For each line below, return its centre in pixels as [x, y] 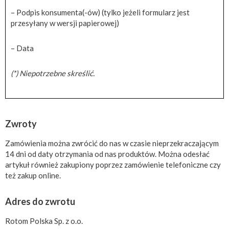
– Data [22, 48]
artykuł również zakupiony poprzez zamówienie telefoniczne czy [113, 164]
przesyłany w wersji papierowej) [65, 23]
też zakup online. [33, 175]
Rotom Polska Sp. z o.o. [44, 221]
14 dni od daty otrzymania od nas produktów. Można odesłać [107, 154]
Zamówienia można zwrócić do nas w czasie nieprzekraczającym [112, 143]
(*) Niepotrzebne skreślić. [53, 73]
